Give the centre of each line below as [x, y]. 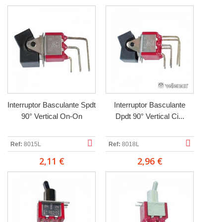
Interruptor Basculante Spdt [52, 105]
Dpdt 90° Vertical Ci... [150, 116]
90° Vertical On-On [52, 116]
